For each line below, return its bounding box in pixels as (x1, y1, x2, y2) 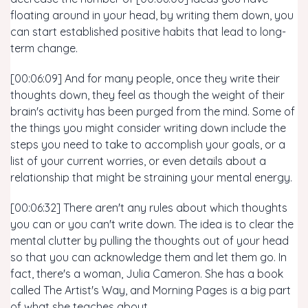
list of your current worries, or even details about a (10, 154, 266, 168)
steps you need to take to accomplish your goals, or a (10, 137, 285, 151)
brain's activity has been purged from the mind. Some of (10, 104, 295, 118)
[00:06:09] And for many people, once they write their (10, 71, 280, 85)
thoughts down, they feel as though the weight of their (10, 88, 285, 102)
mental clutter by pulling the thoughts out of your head (10, 234, 289, 247)
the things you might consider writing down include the (10, 121, 286, 135)
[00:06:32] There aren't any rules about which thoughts (10, 201, 287, 214)
